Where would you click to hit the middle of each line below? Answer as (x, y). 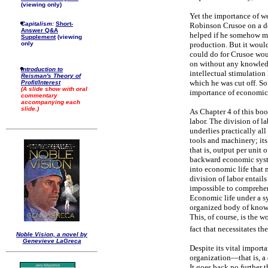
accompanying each (51, 102)
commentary (39, 95)
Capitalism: (37, 24)
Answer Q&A (39, 30)
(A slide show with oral (54, 89)
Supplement (38, 37)
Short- (64, 24)
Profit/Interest (41, 82)
